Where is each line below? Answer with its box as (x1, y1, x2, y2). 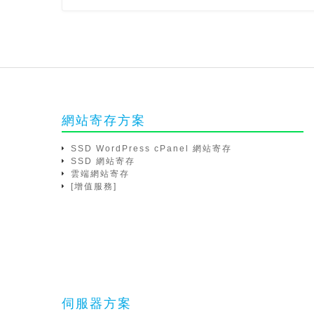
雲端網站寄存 (71, 169, 130, 179)
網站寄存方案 (62, 114, 146, 128)
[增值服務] (71, 182, 117, 191)
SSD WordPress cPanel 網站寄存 (71, 144, 232, 153)
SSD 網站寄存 (71, 156, 135, 166)
